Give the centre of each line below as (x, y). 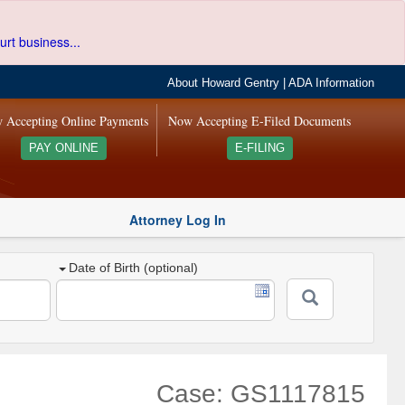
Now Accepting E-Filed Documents (260, 121)
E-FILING (259, 148)
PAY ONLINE (63, 148)
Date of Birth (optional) (134, 268)
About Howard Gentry (224, 83)
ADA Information (332, 83)
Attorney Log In (178, 219)
